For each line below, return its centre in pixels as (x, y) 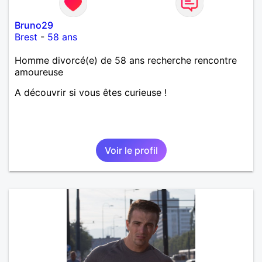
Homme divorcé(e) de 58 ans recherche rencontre (126, 60)
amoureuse (39, 72)
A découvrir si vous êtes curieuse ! (91, 92)
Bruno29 (34, 25)
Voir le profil (131, 150)
